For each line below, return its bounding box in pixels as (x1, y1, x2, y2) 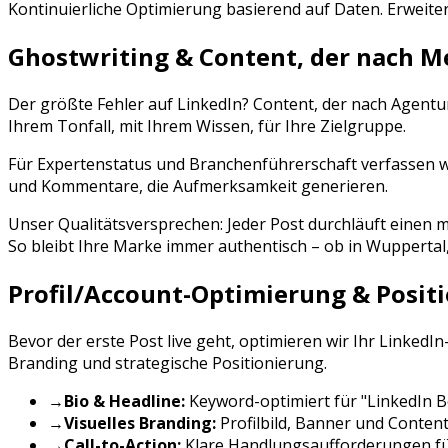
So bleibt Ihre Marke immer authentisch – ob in (8, 235, 366, 258)
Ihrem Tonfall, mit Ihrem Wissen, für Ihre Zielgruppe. (8, 115, 406, 138)
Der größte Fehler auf (8, 93, 177, 116)
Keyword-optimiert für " (185, 390, 367, 413)
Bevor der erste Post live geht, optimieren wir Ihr (8, 330, 379, 353)
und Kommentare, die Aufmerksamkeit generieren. (8, 175, 388, 198)
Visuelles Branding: (64, 412, 216, 435)
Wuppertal (366, 235, 446, 258)
